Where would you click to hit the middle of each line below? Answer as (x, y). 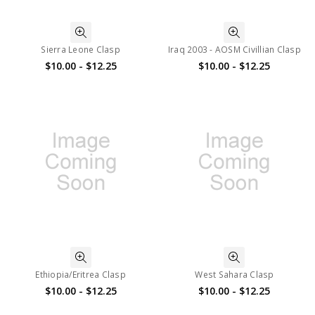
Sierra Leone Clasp (81, 49)
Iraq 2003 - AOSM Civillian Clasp (234, 49)
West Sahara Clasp (234, 274)
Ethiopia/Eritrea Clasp (81, 274)
